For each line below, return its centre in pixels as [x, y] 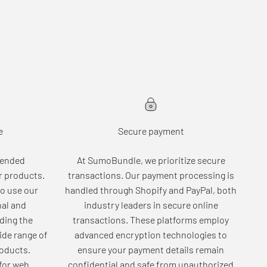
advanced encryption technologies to [151, 234]
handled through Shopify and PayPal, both [151, 190]
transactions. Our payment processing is [151, 175]
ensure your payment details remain [151, 249]
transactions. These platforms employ [151, 219]
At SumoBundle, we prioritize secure [151, 160]
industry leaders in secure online [151, 204]
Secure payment [151, 131]
